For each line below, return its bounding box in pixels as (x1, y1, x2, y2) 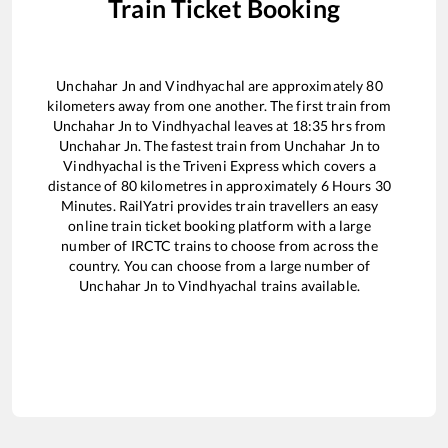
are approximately (244, 76, 367, 94)
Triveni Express (182, 156, 279, 174)
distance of (48, 176, 121, 194)
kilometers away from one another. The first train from (47, 96, 392, 114)
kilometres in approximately (136, 176, 321, 194)
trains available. (257, 276, 360, 294)
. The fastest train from (138, 136, 285, 154)
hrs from (328, 116, 387, 134)
